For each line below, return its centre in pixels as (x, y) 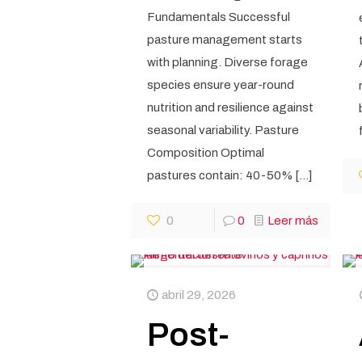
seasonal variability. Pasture (223, 130)
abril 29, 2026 (198, 295)
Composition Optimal (205, 153)
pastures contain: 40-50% (219, 175)
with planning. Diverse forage (227, 62)
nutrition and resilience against (230, 107)
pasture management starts (224, 40)
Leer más (293, 221)
